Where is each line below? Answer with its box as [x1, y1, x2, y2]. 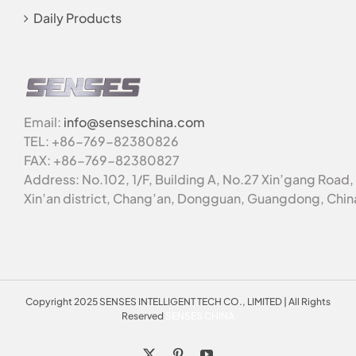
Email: [24, 113, 64, 130]
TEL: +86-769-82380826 [24, 132, 179, 149]
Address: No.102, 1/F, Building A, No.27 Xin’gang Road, [24, 170, 354, 188]
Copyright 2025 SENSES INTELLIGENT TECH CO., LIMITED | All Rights [25, 295, 331, 308]
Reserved [122, 309, 165, 322]
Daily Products [33, 10, 122, 27]
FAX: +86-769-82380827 [24, 151, 180, 168]
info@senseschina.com [64, 113, 205, 130]
